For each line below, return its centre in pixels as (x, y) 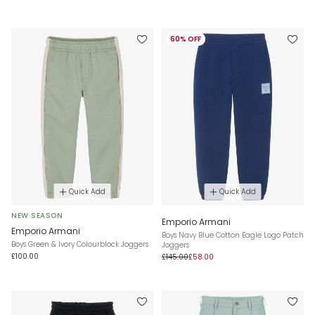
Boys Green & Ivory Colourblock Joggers (80, 244)
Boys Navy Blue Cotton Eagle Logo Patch (233, 235)
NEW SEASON (37, 216)
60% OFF (186, 39)
